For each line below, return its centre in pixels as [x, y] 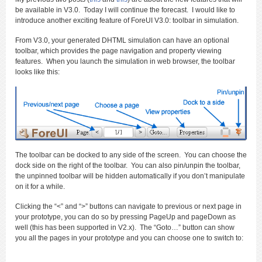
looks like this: [37, 72]
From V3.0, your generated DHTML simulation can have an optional [122, 40]
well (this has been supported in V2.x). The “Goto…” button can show [125, 228]
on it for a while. [40, 187]
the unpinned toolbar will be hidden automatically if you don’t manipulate [130, 176]
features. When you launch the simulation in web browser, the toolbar [125, 61]
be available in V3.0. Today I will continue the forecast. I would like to [125, 10]
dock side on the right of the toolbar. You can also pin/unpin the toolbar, [128, 166]
